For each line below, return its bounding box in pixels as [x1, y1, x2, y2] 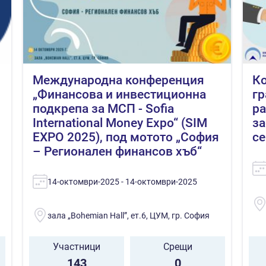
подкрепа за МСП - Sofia [33, 101, 174, 116]
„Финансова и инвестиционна [33, 87, 206, 102]
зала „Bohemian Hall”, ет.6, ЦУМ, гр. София [47, 210, 210, 220]
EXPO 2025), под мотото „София [33, 129, 219, 144]
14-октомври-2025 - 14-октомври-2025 [47, 176, 197, 186]
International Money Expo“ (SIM [33, 115, 207, 130]
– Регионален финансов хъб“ [33, 144, 202, 159]
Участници [53, 240, 100, 252]
